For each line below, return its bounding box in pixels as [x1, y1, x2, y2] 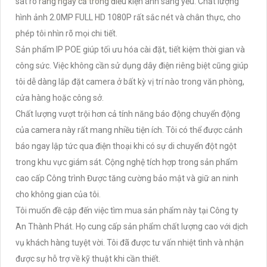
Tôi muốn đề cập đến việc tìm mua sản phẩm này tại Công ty [15, 206, 238, 216]
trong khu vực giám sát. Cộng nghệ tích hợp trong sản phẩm [15, 157, 238, 167]
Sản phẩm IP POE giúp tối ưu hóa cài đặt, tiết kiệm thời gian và [15, 45, 245, 55]
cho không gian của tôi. [15, 190, 101, 200]
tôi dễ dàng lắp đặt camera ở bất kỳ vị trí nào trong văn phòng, [15, 77, 244, 87]
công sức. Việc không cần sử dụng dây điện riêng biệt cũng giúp [15, 61, 249, 71]
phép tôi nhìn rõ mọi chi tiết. [15, 29, 117, 39]
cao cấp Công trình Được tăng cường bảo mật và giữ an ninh [15, 173, 238, 184]
